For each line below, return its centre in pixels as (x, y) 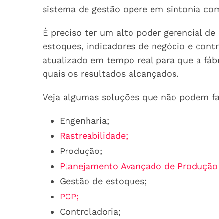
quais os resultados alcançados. (111, 74)
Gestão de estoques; (103, 181)
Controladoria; (90, 211)
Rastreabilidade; (94, 136)
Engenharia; (84, 120)
